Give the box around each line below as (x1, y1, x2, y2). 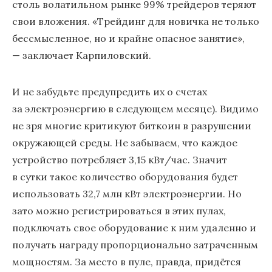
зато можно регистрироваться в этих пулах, (12, 205, 226, 217)
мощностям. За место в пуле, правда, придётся (12, 256, 241, 268)
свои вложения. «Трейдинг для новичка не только (12, 15, 259, 27)
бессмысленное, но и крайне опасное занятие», (12, 32, 245, 44)
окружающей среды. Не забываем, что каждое (12, 137, 237, 149)
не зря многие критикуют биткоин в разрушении (12, 120, 251, 132)
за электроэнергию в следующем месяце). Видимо (12, 103, 259, 115)
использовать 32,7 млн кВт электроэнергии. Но (12, 188, 242, 200)
